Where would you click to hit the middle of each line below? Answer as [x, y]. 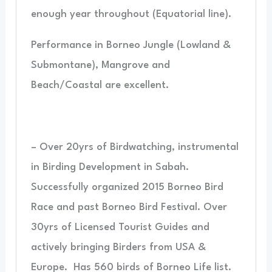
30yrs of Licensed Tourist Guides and [120, 228]
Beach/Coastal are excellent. [100, 86]
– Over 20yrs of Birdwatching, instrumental [134, 148]
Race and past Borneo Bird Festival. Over [129, 208]
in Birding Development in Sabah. [110, 168]
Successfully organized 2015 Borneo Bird [127, 188]
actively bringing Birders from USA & [118, 248]
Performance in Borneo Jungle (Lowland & [131, 46]
